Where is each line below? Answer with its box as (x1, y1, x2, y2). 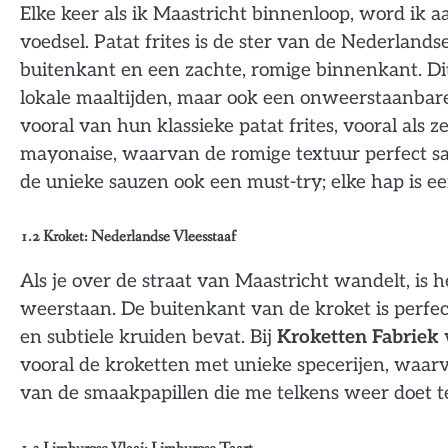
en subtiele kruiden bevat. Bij (20, 326, 277, 350)
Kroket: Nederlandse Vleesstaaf (43, 226, 236, 248)
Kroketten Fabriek (277, 326, 439, 350)
